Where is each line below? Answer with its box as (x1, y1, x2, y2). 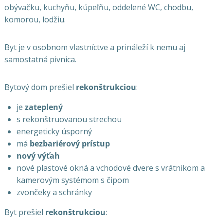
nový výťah (16, 150, 60, 161)
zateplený (24, 102, 63, 112)
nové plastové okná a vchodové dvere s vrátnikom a (16, 163, 205, 173)
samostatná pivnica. (4, 54, 76, 65)
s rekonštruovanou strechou (16, 114, 122, 125)
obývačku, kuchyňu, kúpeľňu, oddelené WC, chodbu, (4, 2, 193, 13)
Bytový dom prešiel (4, 82, 76, 92)
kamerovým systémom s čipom (16, 175, 129, 185)
